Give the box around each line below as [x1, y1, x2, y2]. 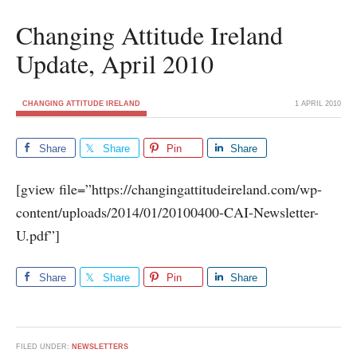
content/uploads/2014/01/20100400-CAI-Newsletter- [16, 202, 319, 222]
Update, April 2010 [16, 46, 214, 80]
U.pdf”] [16, 226, 60, 245]
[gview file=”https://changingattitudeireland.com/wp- [16, 179, 322, 198]
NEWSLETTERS [72, 343, 128, 351]
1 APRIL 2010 [295, 100, 341, 108]
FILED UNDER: [16, 343, 72, 351]
